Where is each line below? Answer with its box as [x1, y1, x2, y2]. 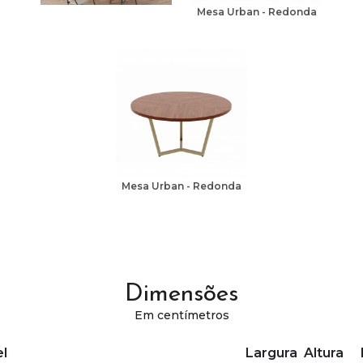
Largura [245, 345, 297, 361]
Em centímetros [134, 308, 229, 323]
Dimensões [125, 282, 238, 308]
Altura [304, 345, 344, 361]
